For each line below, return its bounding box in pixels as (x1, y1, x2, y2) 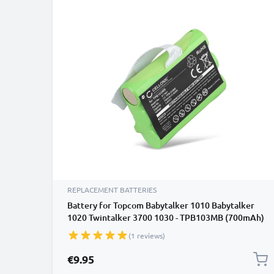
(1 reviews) (128, 231, 165, 240)
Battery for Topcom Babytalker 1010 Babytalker (67, 199, 254, 211)
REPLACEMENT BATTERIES (67, 185, 157, 194)
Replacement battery (67, 224, 150, 235)
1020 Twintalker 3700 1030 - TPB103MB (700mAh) (67, 212, 264, 223)
